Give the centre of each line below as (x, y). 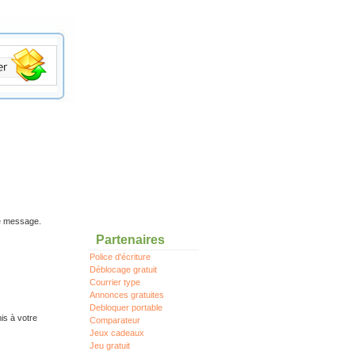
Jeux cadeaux (117, 333)
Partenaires (130, 239)
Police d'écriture (120, 257)
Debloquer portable (126, 307)
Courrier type (115, 282)
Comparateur (115, 320)
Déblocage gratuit (124, 269)
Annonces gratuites (127, 295)
